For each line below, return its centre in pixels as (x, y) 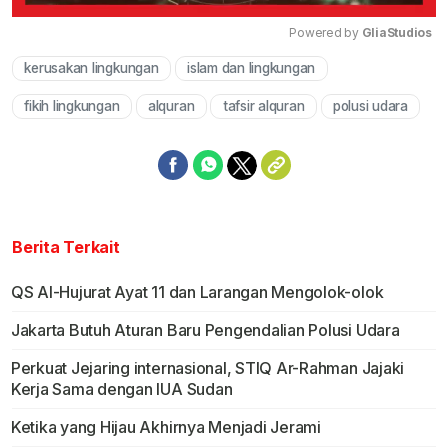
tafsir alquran (263, 106)
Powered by (325, 33)
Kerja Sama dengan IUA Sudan (121, 389)
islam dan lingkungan (251, 68)
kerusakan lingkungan (91, 68)
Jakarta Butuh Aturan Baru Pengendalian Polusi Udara (205, 330)
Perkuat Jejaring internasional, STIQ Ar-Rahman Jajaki (207, 368)
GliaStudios (396, 33)
